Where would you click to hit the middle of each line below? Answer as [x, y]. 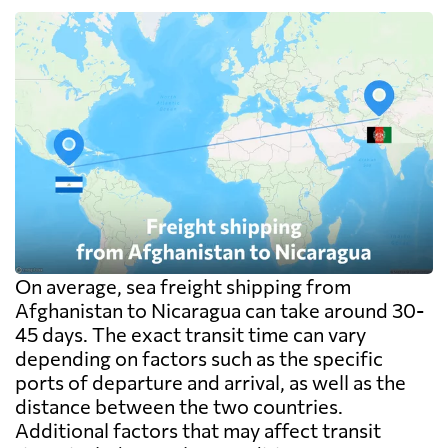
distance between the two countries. [179, 406]
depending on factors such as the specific [199, 358]
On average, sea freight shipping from [183, 286]
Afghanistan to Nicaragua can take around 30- [219, 310]
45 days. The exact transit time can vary [190, 334]
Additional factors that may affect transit [198, 430]
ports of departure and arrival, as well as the [210, 382]
